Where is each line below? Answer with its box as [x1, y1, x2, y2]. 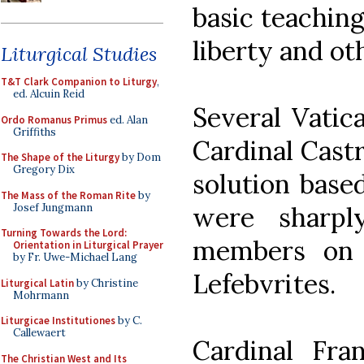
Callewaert [13, 326, 66, 340]
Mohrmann [13, 288, 69, 302]
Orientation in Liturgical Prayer [13, 238, 163, 252]
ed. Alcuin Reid [13, 87, 84, 101]
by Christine [74, 275, 138, 290]
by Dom [119, 150, 161, 164]
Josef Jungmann [13, 200, 93, 214]
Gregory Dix [13, 162, 75, 176]
